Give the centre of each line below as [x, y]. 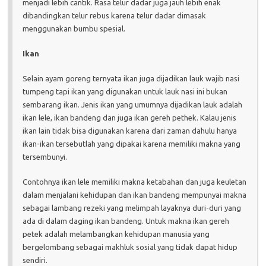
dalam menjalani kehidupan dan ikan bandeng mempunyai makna [134, 195]
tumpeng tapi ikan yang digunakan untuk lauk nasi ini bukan [125, 92]
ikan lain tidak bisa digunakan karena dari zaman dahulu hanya [130, 131]
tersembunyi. [45, 157]
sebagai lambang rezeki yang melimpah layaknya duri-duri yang [132, 208]
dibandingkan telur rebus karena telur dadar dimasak [114, 16]
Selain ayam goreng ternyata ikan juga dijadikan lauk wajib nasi [131, 79]
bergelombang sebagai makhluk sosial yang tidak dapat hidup [130, 247]
